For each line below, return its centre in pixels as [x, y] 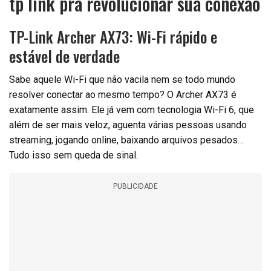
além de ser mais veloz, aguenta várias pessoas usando [128, 125]
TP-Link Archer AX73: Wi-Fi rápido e [113, 37]
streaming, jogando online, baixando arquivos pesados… [126, 140]
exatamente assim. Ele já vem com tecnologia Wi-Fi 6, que [132, 110]
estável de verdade [64, 56]
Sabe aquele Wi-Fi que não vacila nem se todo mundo [122, 80]
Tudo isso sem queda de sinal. [73, 155]
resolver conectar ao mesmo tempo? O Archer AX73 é [123, 95]
